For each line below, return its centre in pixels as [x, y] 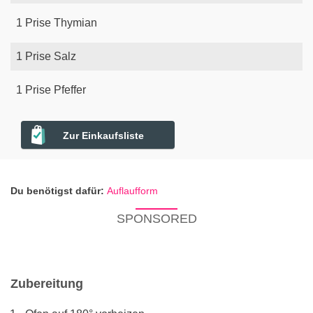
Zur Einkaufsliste [103, 136]
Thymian [75, 23]
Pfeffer [70, 90]
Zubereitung [47, 284]
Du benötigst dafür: [57, 191]
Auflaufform [132, 191]
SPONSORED [156, 219]
